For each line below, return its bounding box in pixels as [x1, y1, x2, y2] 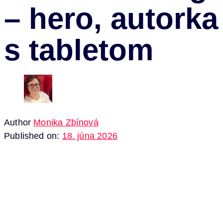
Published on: [4, 131, 60, 141]
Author [4, 117, 31, 128]
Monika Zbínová [33, 117, 99, 128]
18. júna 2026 [62, 131, 117, 141]
